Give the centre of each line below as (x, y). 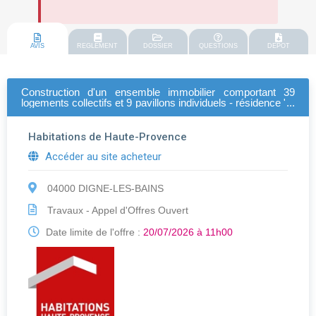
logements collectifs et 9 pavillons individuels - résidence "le (158, 103)
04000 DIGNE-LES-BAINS (104, 189)
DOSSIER (158, 46)
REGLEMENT (98, 46)
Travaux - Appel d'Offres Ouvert (116, 211)
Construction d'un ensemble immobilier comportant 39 (158, 92)
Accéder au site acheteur (102, 157)
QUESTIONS (219, 46)
